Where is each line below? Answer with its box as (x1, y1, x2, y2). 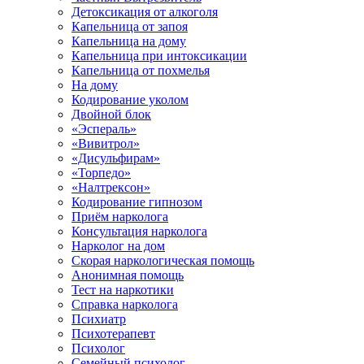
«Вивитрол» (71, 136, 140, 150)
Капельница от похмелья (71, 63, 210, 77)
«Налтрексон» (71, 180, 150, 194)
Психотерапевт (71, 327, 155, 340)
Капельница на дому (71, 34, 186, 48)
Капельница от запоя (71, 19, 188, 33)
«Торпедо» (71, 166, 131, 180)
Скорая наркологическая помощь (71, 253, 254, 267)
